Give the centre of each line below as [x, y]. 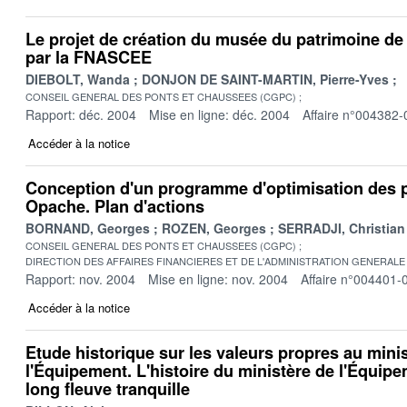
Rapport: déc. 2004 [81, 114]
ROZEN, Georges [214, 228]
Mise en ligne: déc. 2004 [219, 114]
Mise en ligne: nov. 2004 [218, 278]
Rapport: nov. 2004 [80, 278]
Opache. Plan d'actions [115, 206]
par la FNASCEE [89, 57]
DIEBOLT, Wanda [78, 79]
